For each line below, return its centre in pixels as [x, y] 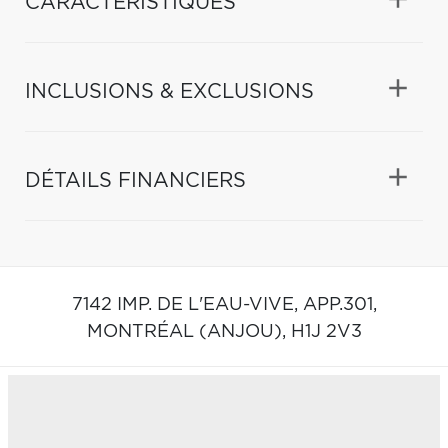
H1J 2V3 [326, 331]
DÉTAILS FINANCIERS [135, 180]
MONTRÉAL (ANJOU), [188, 331]
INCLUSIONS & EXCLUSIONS [169, 91]
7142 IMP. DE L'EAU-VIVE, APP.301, [224, 304]
